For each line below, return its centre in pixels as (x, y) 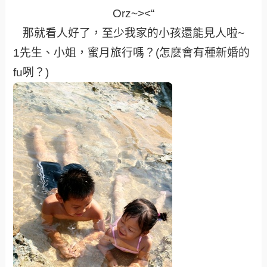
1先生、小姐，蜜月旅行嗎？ (85, 53)
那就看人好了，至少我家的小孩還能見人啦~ (133, 33)
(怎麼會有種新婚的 (203, 53)
